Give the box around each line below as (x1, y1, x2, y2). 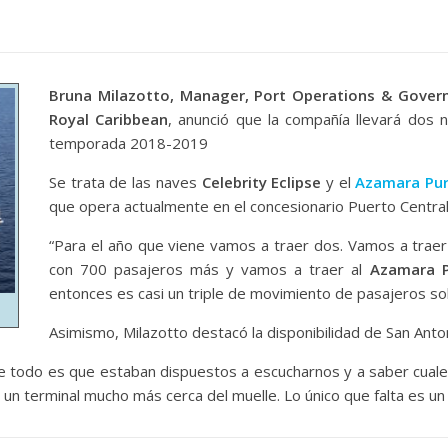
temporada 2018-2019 (49, 133, 208, 153)
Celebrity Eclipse (201, 172, 322, 192)
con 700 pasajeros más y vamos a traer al (49, 259, 370, 279)
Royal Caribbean (49, 109, 169, 129)
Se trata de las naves (49, 172, 202, 192)
